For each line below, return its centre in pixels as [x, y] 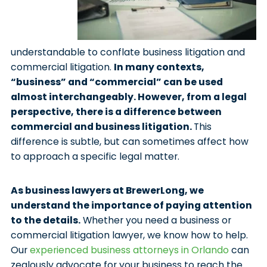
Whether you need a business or [156, 220]
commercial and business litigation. [102, 126]
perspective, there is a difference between [116, 111]
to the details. [45, 220]
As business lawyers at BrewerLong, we [107, 190]
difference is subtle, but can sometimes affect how [129, 141]
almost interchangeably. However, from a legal [128, 97]
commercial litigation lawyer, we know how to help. [129, 235]
